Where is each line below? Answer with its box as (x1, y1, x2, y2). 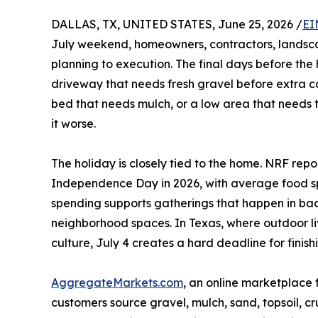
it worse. (51, 116, 96, 131)
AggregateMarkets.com (51, 275, 183, 290)
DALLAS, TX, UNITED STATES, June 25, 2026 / (51, 17, 302, 32)
